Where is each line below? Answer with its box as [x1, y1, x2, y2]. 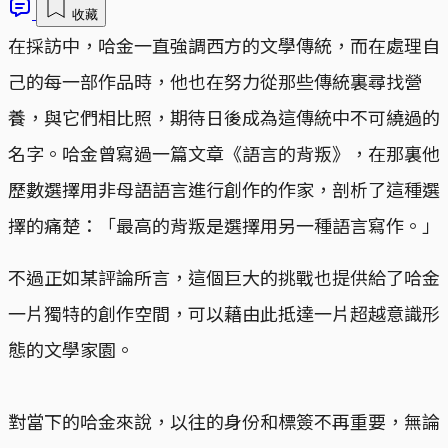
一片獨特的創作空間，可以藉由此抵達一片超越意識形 [8, 299, 440, 326]
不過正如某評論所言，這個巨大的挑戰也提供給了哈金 [8, 263, 440, 290]
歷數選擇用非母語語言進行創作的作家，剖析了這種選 [8, 175, 440, 202]
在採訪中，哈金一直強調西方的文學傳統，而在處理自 [8, 31, 440, 58]
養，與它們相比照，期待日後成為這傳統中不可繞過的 [8, 103, 440, 130]
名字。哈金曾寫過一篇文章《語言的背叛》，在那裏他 [8, 139, 440, 166]
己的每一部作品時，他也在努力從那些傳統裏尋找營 [8, 67, 422, 94]
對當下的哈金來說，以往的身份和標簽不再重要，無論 [8, 407, 440, 434]
